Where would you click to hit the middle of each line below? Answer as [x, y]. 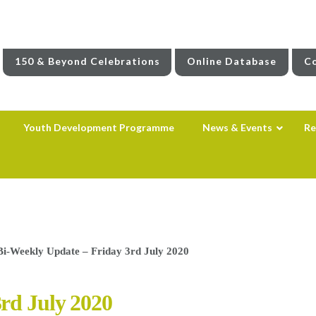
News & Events [237, 127]
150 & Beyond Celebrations [87, 61]
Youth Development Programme [98, 127]
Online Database [232, 61]
